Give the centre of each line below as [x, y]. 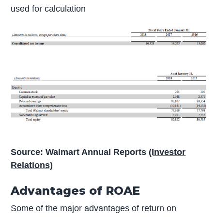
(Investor [167, 152]
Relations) [32, 165]
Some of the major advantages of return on [94, 209]
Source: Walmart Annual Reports [80, 152]
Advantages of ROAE [76, 191]
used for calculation [48, 9]
